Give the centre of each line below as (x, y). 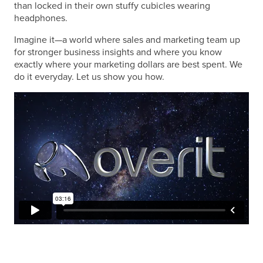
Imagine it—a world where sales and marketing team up (127, 40)
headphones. (42, 18)
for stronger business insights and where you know (118, 52)
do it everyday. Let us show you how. (89, 77)
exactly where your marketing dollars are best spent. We (128, 64)
